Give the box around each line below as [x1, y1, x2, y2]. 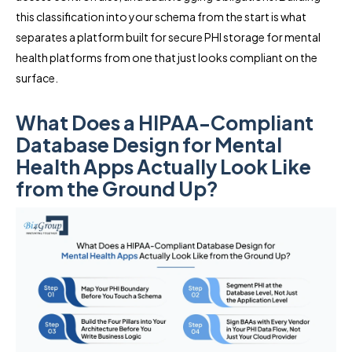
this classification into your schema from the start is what [16, 9, 306, 24]
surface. [16, 70, 58, 85]
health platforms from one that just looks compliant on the [16, 49, 317, 64]
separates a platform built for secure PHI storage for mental [16, 29, 321, 44]
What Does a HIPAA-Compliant [16, 109, 313, 135]
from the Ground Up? [16, 175, 218, 201]
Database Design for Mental [16, 131, 282, 157]
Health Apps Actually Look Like [16, 153, 311, 179]
